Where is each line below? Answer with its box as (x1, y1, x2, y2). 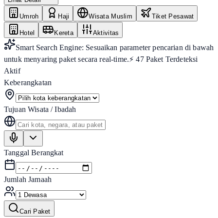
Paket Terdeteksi (144, 54, 198, 63)
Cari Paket (19, 208, 51, 216)
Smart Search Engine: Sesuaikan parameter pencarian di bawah (16, 43, 214, 52)
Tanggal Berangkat (4, 148, 64, 157)
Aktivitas (92, 29, 119, 36)
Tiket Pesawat (151, 12, 194, 20)
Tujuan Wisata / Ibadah (4, 105, 76, 113)
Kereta (54, 29, 73, 36)
